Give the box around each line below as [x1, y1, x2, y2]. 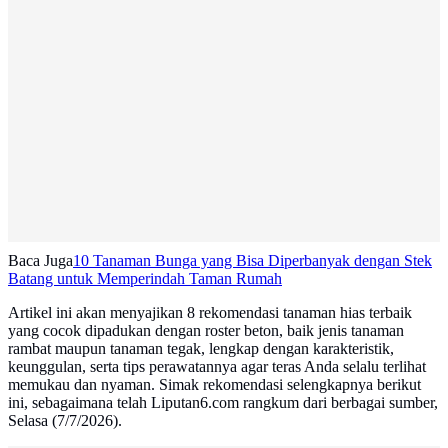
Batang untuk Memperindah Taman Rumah [8, 270, 282, 288]
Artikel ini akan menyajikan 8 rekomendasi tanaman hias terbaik [8, 304, 412, 322]
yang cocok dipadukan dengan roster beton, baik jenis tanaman [8, 322, 404, 340]
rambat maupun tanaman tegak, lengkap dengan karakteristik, [8, 340, 394, 358]
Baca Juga [8, 252, 73, 270]
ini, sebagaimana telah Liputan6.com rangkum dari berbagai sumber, [8, 394, 438, 412]
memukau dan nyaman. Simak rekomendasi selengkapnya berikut [8, 376, 421, 394]
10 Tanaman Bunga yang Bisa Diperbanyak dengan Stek [73, 252, 432, 270]
